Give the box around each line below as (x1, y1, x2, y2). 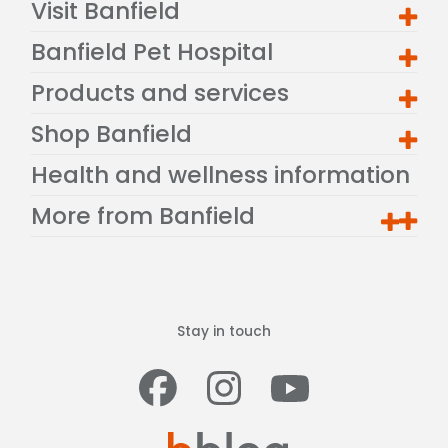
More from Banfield (31, 200, 255, 233)
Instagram (253, 354, 445, 406)
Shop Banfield (31, 118, 192, 151)
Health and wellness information (31, 159, 410, 192)
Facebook (187, 354, 369, 406)
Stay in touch (177, 322, 271, 342)
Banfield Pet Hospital (31, 36, 273, 69)
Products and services (31, 77, 289, 110)
